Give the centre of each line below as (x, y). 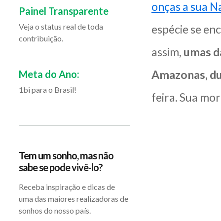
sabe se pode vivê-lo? (61, 167)
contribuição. (41, 38)
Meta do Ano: (49, 74)
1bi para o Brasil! (48, 90)
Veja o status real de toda (61, 26)
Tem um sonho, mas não (66, 155)
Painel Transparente (64, 11)
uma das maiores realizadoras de (74, 199)
